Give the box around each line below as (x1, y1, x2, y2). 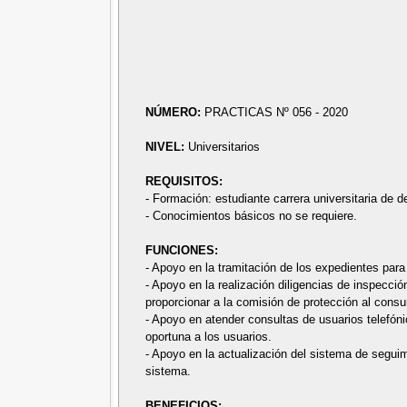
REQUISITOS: (145, 174, 223, 189)
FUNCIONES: (145, 243, 219, 258)
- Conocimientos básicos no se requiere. (145, 209, 358, 223)
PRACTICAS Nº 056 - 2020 (204, 105, 349, 120)
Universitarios (188, 140, 261, 154)
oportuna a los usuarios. (145, 330, 273, 344)
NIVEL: (145, 140, 189, 154)
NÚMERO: (145, 105, 205, 120)
